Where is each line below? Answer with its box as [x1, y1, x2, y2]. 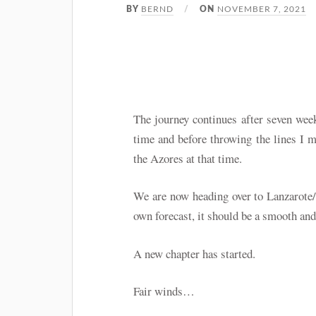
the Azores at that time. [133, 150, 243, 167]
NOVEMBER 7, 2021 [217, 4, 307, 14]
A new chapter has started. [133, 245, 256, 262]
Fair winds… [133, 282, 195, 299]
